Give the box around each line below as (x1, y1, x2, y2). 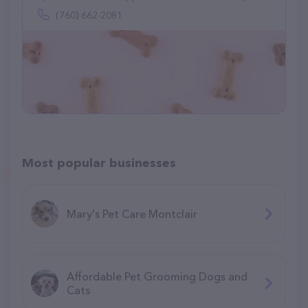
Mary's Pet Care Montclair (67, 206, 197, 221)
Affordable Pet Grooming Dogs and (67, 269, 247, 283)
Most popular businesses (22, 155, 176, 170)
